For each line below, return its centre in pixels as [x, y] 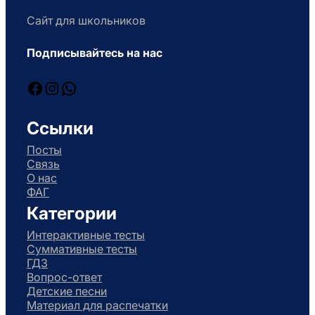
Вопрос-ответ [64, 277]
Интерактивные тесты [86, 234]
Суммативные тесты [82, 249]
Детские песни [67, 291]
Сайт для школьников [86, 20]
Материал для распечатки [97, 305]
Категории [72, 213]
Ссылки [60, 128]
